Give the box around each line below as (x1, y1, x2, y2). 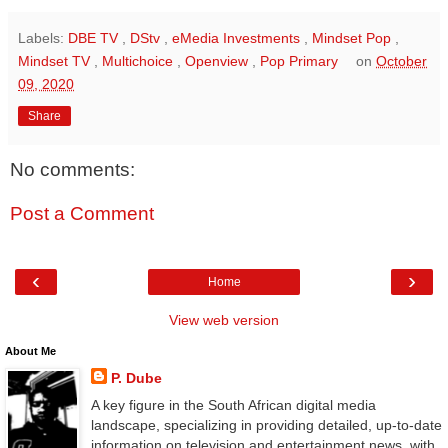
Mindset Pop (312, 30, 395, 47)
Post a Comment (10, 202, 154, 224)
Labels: (18, 30, 68, 47)
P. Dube (110, 370, 162, 387)
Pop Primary (260, 53, 342, 70)
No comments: (10, 159, 135, 181)
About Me (5, 345, 56, 358)
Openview (185, 53, 252, 70)
